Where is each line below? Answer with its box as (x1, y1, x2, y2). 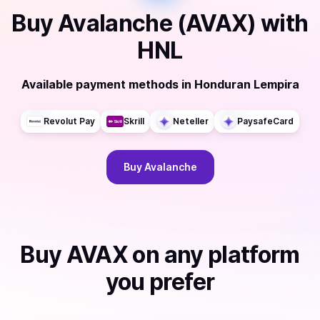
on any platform (128, 241, 300, 269)
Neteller (173, 116, 209, 126)
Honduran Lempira (194, 77, 299, 91)
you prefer (105, 268, 215, 296)
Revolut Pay (44, 116, 95, 126)
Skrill (124, 116, 144, 126)
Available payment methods (21, 77, 179, 91)
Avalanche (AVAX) (57, 9, 256, 37)
